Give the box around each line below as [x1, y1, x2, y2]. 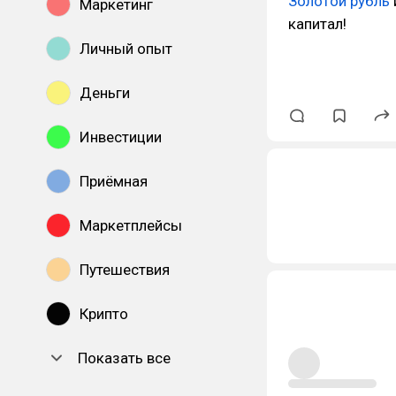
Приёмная [80, 172, 148, 190]
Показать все [78, 349, 171, 367]
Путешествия [80, 261, 170, 278]
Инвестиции [80, 128, 162, 146]
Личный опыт [80, 40, 172, 57]
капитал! [288, 15, 346, 33]
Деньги [80, 84, 130, 102]
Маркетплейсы [80, 217, 182, 234]
